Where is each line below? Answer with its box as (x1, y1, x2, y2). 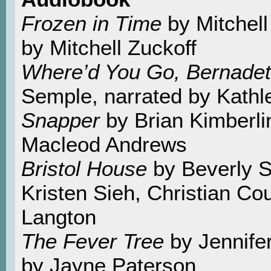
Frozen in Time (21, 11, 168, 35)
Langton (21, 204, 96, 229)
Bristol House (21, 156, 147, 180)
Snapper (21, 108, 100, 132)
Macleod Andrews (21, 132, 187, 156)
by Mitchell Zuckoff (21, 35, 197, 59)
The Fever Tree (21, 229, 164, 253)
